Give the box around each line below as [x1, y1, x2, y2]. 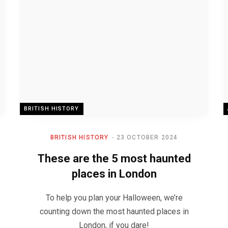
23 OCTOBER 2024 [116, 134, 178, 141]
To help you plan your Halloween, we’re [45, 193, 183, 203]
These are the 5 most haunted [37, 152, 191, 165]
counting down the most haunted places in [39, 207, 189, 216]
